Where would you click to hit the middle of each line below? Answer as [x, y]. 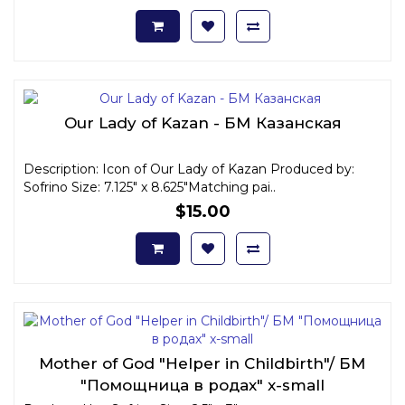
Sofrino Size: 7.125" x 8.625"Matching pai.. [150, 187]
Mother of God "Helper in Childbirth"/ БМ [202, 363]
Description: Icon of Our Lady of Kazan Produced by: [189, 169]
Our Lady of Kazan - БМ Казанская [202, 122]
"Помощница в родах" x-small [202, 385]
